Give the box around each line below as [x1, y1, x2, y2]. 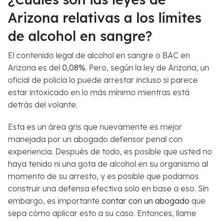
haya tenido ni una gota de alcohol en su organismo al [8, 158, 208, 169]
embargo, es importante [8, 195, 102, 206]
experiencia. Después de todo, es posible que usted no [8, 146, 212, 156]
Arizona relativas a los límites [8, 9, 201, 26]
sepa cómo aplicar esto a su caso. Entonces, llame [8, 208, 196, 218]
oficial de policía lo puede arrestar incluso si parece [8, 74, 198, 85]
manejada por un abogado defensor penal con [8, 134, 183, 144]
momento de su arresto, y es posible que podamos [8, 171, 199, 181]
